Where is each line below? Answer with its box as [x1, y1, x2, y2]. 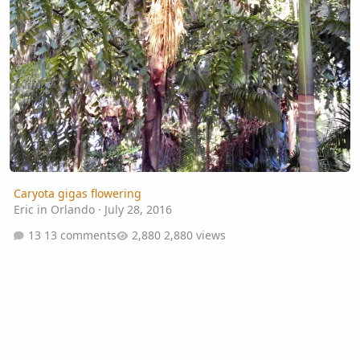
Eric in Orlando [13, 202, 95, 218]
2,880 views [163, 227, 226, 243]
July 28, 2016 [104, 202, 172, 218]
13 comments [43, 227, 117, 243]
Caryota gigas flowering [13, 186, 141, 202]
